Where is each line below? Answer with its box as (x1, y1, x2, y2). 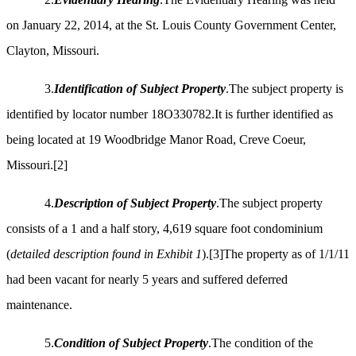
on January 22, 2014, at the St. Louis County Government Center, (6, 18, 336, 33)
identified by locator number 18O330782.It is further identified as (6, 107, 333, 122)
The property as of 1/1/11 (223, 247, 350, 261)
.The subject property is (226, 82, 343, 96)
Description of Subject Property (54, 196, 216, 211)
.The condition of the (208, 336, 313, 350)
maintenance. (6, 298, 72, 312)
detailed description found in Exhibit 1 (10, 247, 202, 261)
